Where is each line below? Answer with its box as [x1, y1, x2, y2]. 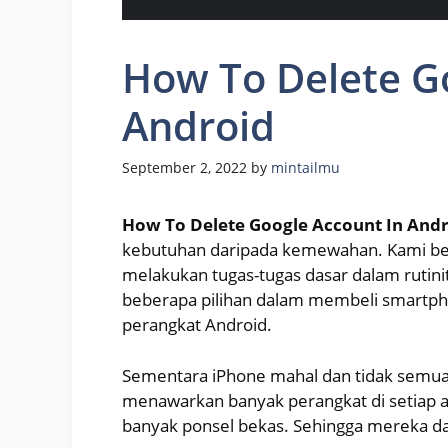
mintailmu [271, 158, 340, 178]
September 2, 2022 [122, 158, 247, 178]
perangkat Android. [122, 313, 272, 337]
